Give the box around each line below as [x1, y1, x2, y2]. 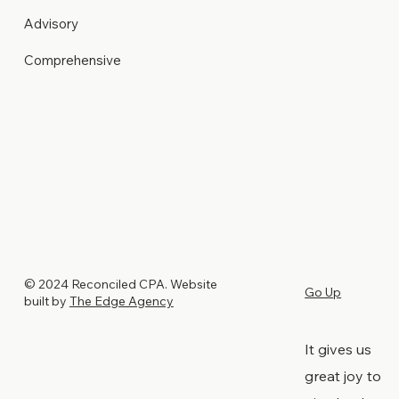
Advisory [23, 14, 78, 32]
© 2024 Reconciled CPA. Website [23, 276, 217, 293]
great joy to [305, 367, 382, 386]
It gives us [305, 340, 372, 359]
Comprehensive [23, 51, 121, 69]
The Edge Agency [69, 293, 174, 310]
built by [23, 293, 69, 310]
